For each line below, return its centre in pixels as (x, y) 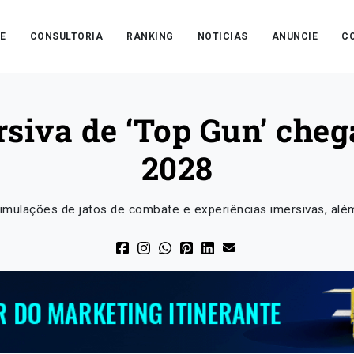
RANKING (150, 36)
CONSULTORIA (66, 36)
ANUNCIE (295, 36)
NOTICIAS (222, 36)
